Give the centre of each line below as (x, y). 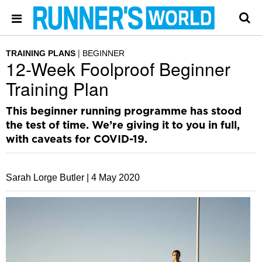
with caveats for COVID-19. (77, 140)
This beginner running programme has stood (124, 112)
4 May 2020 (116, 177)
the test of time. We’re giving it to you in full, (123, 126)
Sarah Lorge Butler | (47, 177)
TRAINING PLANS (41, 53)
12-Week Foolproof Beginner (118, 69)
